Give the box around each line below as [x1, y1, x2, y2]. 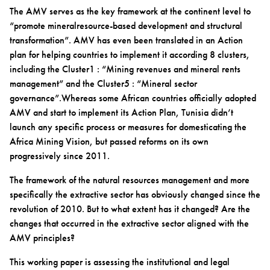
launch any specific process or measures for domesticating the [10, 120, 246, 133]
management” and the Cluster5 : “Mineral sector [10, 77, 197, 90]
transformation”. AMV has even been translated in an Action [10, 33, 243, 46]
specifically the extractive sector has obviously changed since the [10, 187, 260, 201]
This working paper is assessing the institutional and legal [10, 255, 230, 268]
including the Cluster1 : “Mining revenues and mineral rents [10, 62, 240, 75]
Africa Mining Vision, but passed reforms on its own [10, 134, 209, 148]
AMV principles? [10, 231, 75, 244]
